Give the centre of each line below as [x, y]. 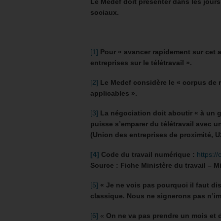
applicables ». [114, 93]
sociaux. [105, 12]
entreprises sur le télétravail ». [141, 63]
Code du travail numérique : [147, 154]
